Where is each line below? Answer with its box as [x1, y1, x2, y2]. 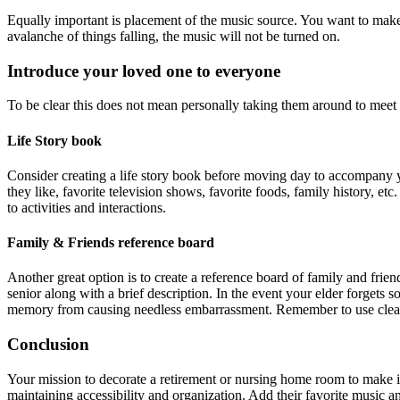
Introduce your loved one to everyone [7, 61, 280, 80]
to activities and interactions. [7, 199, 166, 215]
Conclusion [7, 335, 89, 354]
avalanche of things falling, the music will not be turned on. [7, 28, 340, 44]
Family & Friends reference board [7, 235, 214, 251]
